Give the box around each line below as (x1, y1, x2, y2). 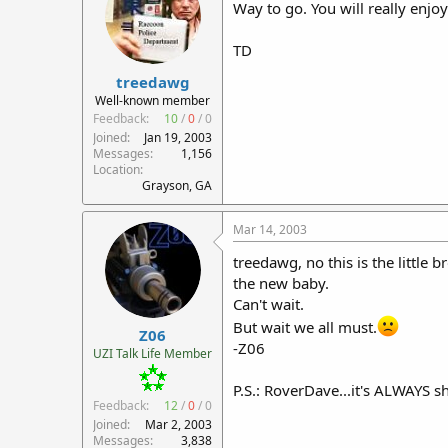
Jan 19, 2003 (144, 128, 212, 146)
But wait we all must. (233, 316, 377, 337)
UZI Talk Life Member (93, 345, 212, 362)
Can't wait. (233, 293, 304, 314)
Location (93, 160, 140, 178)
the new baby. (233, 272, 329, 293)
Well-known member (95, 91, 210, 109)
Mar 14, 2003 (233, 220, 307, 238)
